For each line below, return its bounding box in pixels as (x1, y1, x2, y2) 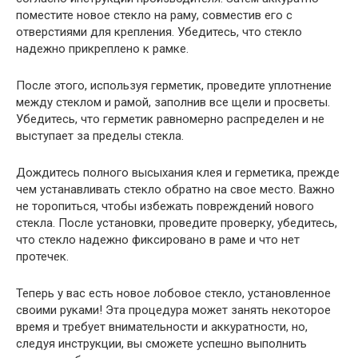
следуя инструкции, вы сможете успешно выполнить (16, 336, 307, 351)
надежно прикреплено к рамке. (16, 41, 189, 56)
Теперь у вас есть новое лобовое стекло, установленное (16, 285, 331, 300)
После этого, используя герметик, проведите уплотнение (16, 78, 332, 93)
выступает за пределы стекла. (16, 128, 184, 143)
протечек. (16, 249, 69, 264)
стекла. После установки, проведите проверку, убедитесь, (16, 215, 337, 230)
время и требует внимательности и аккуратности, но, (16, 319, 308, 334)
